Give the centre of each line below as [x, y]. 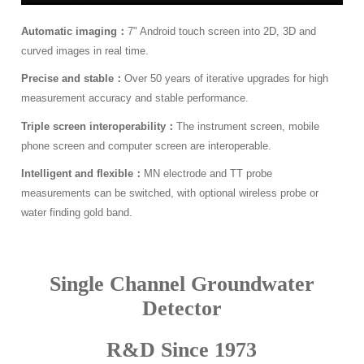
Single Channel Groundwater [182, 284]
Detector [182, 309]
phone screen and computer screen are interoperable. [147, 145]
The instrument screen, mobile [248, 126]
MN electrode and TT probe [208, 174]
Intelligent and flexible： [83, 174]
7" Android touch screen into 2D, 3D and [222, 31]
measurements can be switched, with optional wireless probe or [170, 193]
